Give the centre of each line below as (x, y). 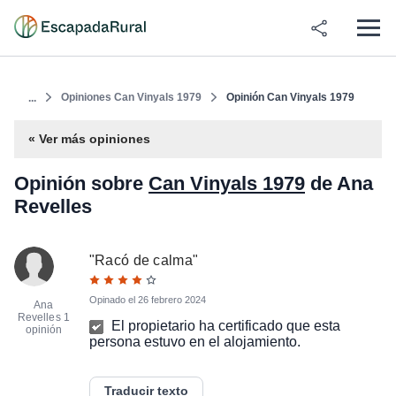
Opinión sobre (81, 183)
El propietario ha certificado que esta (225, 326)
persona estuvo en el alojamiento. (194, 342)
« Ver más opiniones (89, 139)
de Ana (339, 183)
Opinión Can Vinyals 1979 (290, 97)
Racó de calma (144, 260)
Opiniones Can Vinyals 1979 (131, 97)
